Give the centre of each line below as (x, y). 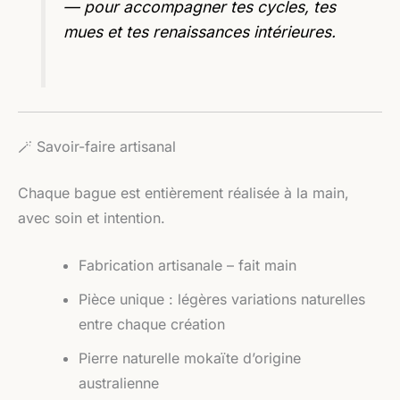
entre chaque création (152, 325)
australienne (119, 383)
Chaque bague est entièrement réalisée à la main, (183, 192)
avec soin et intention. (92, 217)
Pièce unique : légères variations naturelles (222, 300)
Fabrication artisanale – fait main (187, 266)
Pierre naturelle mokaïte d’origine (190, 358)
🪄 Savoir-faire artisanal (97, 146)
